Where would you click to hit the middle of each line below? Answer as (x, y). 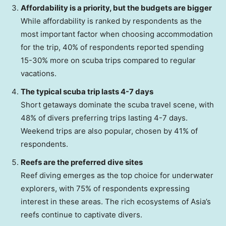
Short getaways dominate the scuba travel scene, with (117, 104)
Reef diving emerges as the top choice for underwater (117, 175)
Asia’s (201, 201)
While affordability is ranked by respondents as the (111, 21)
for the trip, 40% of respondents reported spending (112, 47)
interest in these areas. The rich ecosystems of (106, 201)
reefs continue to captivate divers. (81, 214)
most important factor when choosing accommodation (117, 34)
